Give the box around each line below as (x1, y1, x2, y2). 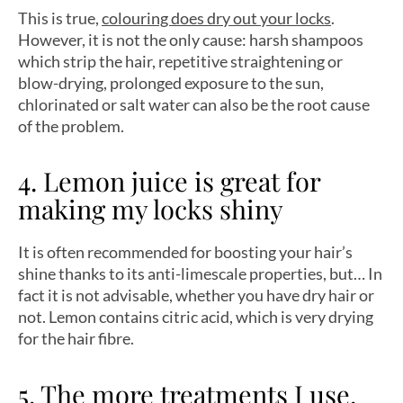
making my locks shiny (18, 192, 283, 227)
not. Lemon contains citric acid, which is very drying (18, 307, 373, 327)
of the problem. (18, 115, 124, 136)
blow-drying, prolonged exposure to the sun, (18, 72, 324, 93)
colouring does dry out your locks (102, 7, 331, 28)
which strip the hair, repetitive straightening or (18, 50, 343, 71)
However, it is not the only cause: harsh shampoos (18, 29, 363, 49)
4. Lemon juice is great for (18, 164, 320, 199)
